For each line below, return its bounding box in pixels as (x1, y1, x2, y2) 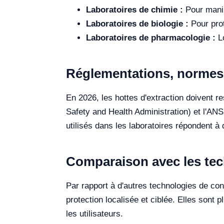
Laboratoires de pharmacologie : (86, 32, 215, 42)
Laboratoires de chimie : (86, 4, 183, 14)
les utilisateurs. (66, 208, 123, 218)
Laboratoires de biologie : (86, 18, 188, 28)
